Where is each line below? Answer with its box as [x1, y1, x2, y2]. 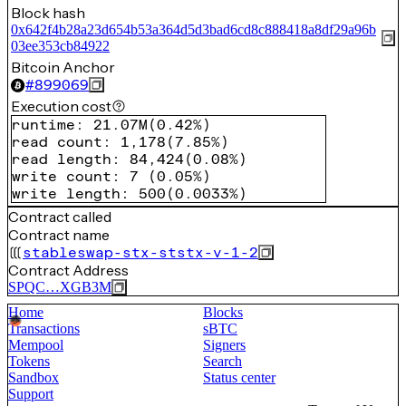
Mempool [8, 337, 63, 353]
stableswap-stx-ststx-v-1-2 [23, 244, 258, 261]
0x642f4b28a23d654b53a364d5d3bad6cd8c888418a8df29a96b [11, 22, 376, 37]
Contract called [8, 208, 111, 226]
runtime [12, 116, 75, 133]
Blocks [203, 304, 243, 320]
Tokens [8, 353, 50, 369]
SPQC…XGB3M [8, 279, 111, 295]
